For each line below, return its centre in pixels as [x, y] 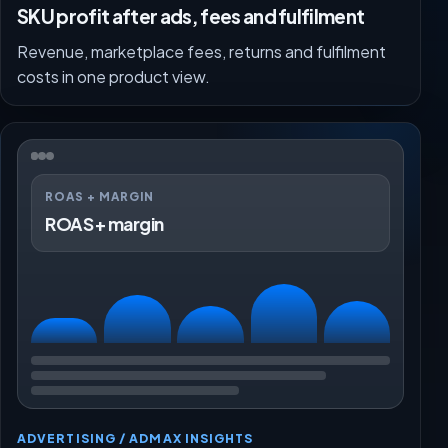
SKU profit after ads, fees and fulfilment [191, 16]
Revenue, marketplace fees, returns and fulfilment [201, 51]
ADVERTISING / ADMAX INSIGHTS [135, 437]
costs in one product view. [113, 76]
